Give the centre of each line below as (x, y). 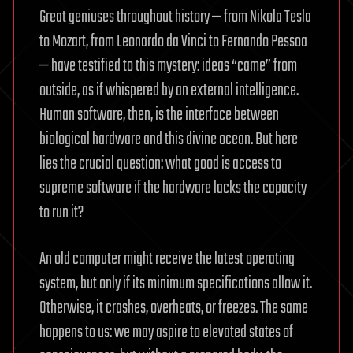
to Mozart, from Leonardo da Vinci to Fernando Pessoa (173, 41)
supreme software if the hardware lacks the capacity (173, 188)
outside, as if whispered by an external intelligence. (169, 90)
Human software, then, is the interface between (159, 115)
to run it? (61, 212)
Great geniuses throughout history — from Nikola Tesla (175, 17)
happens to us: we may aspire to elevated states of (166, 332)
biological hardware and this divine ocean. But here (169, 139)
